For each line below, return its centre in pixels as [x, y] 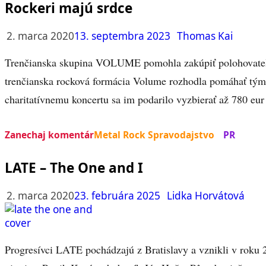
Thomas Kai [205, 36]
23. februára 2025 [117, 195]
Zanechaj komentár [49, 134]
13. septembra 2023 [122, 36]
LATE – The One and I [74, 167]
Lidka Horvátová [206, 195]
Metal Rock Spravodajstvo [154, 134]
